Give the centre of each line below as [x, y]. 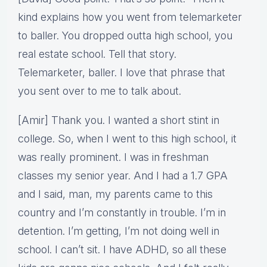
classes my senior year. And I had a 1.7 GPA [123, 176]
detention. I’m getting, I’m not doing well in [119, 231]
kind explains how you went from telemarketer [130, 17]
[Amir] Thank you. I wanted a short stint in [119, 120]
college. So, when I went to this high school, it [127, 139]
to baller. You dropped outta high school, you [125, 36]
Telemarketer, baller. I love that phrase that [122, 73]
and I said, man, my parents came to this [115, 194]
